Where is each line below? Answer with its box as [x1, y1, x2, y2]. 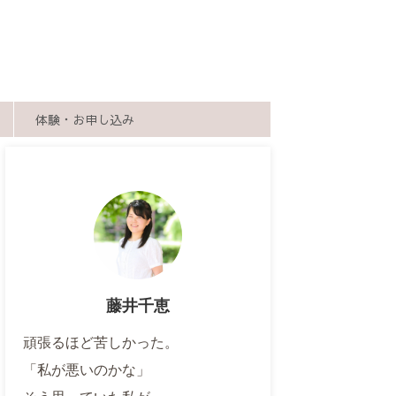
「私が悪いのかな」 [23, 360, 150, 378]
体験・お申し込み [35, 110, 134, 128]
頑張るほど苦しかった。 [23, 332, 179, 351]
